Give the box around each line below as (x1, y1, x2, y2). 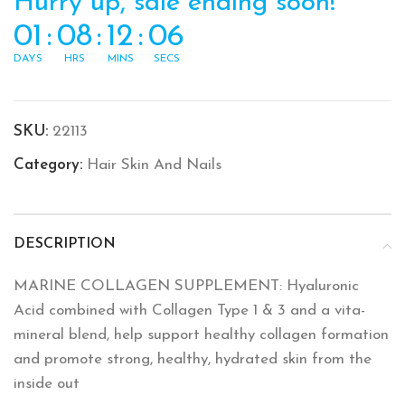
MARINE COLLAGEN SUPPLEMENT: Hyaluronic (14, 278, 359, 294)
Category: (14, 157, 82, 173)
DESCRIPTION (14, 237, 116, 251)
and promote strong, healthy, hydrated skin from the (14, 352, 372, 367)
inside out (14, 376, 80, 391)
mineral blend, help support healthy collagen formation (14, 327, 389, 343)
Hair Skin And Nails (87, 157, 221, 173)
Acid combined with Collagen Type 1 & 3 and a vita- (14, 303, 365, 318)
